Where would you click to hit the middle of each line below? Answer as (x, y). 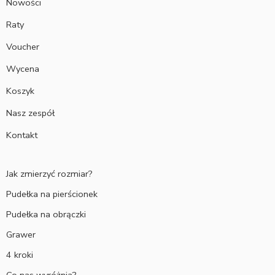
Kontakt (22, 135)
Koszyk (20, 91)
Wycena (23, 68)
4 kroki (20, 254)
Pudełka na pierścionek (52, 194)
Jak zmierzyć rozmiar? (49, 173)
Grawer (21, 234)
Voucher (23, 46)
